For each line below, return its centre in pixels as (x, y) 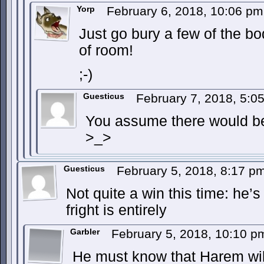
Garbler (85, 232)
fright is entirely (116, 210)
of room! (106, 50)
